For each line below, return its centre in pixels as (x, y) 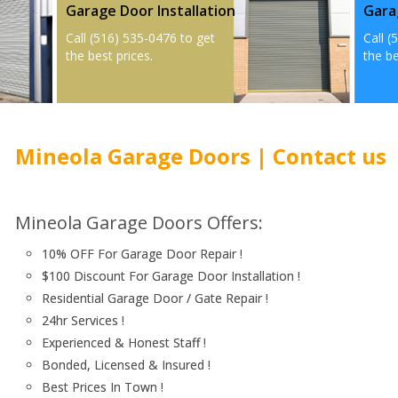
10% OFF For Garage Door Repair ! (142, 254)
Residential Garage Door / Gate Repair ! (155, 298)
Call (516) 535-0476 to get (140, 38)
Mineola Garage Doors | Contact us (201, 156)
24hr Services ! (83, 320)
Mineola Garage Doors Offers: (139, 223)
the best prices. (109, 56)
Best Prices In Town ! (103, 387)
